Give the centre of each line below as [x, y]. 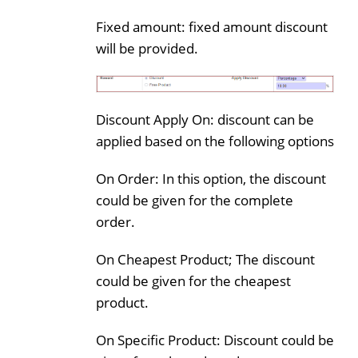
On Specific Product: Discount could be [215, 340]
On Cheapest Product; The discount [205, 260]
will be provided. [147, 49]
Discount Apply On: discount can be [205, 120]
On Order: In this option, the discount [211, 179]
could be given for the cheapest [193, 281]
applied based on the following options [215, 141]
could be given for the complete [195, 201]
